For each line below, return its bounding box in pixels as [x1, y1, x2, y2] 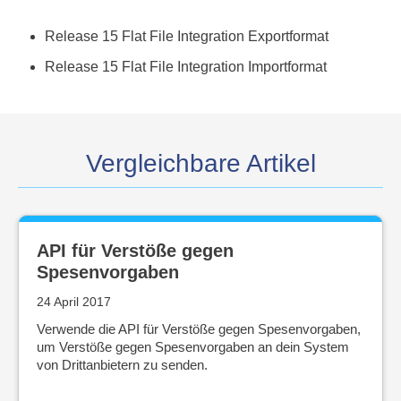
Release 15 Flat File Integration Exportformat [45, 29, 328, 44]
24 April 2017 [37, 294, 111, 309]
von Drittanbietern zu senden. [37, 357, 208, 372]
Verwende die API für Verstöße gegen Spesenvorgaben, [37, 321, 361, 337]
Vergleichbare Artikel [85, 149, 316, 177]
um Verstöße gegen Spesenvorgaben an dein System [37, 339, 349, 354]
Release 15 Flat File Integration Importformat [45, 59, 327, 74]
